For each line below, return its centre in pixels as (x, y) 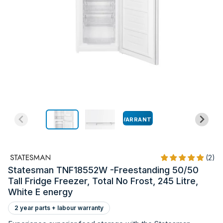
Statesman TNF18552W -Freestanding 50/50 (103, 170)
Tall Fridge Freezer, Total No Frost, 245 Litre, (103, 181)
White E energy (40, 192)
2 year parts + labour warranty (59, 208)
